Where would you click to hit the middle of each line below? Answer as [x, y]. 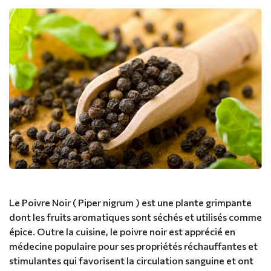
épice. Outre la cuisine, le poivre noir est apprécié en [122, 232]
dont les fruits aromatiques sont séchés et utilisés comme [135, 217]
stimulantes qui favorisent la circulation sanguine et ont [131, 261]
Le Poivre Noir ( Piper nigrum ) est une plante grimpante [130, 203]
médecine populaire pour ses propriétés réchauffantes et [133, 246]
